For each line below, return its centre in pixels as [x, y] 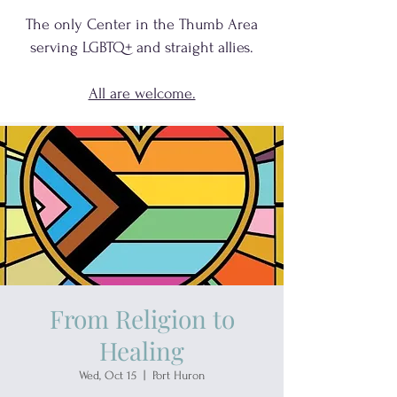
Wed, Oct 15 [108, 375]
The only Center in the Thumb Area [142, 24]
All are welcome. [142, 93]
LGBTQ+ [107, 47]
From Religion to [142, 319]
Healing [142, 350]
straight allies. [209, 47]
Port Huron [179, 375]
